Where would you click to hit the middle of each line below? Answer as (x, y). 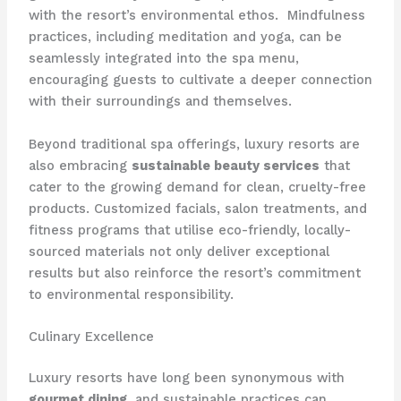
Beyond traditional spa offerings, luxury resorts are (194, 144)
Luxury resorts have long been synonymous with (186, 377)
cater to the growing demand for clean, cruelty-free (197, 187)
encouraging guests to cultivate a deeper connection (200, 80)
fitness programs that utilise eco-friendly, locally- (189, 230)
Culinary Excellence (91, 336)
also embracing (80, 165)
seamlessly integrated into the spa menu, (163, 59)
